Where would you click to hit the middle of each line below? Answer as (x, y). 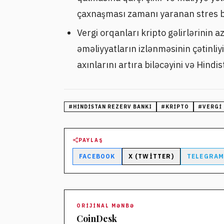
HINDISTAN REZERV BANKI (112, 106)
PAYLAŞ (91, 140)
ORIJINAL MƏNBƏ (105, 205)
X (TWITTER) (151, 156)
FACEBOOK (97, 156)
